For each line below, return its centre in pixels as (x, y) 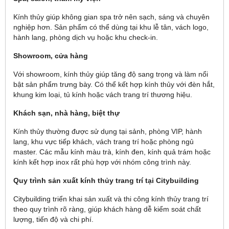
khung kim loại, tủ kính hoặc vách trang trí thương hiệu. (103, 95)
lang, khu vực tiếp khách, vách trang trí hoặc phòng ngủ (104, 142)
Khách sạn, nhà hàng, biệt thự (66, 113)
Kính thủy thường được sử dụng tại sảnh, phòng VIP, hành (108, 131)
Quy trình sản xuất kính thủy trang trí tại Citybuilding (106, 180)
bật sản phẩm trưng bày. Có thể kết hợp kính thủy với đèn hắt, (114, 84)
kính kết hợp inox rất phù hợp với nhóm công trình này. (102, 162)
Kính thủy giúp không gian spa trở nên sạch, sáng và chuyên (111, 17)
